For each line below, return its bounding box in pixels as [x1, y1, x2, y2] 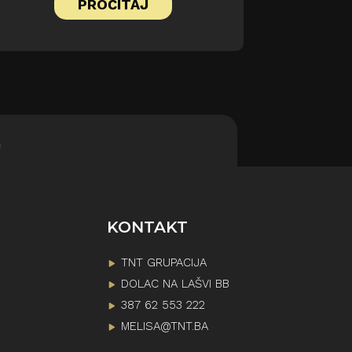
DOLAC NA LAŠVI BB [121, 277, 229, 291]
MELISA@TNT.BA [121, 319, 208, 334]
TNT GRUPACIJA [121, 255, 207, 270]
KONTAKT [107, 218, 188, 237]
